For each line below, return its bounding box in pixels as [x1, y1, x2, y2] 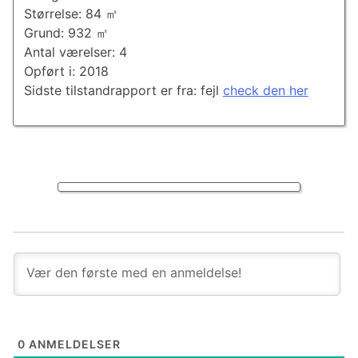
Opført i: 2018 [23, 63, 109, 80]
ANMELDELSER [26, 336, 121, 351]
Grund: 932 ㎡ [23, 25, 109, 42]
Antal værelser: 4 [23, 44, 127, 61]
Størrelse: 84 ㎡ [23, 6, 118, 22]
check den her [222, 82, 308, 99]
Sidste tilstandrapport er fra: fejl [23, 82, 223, 99]
